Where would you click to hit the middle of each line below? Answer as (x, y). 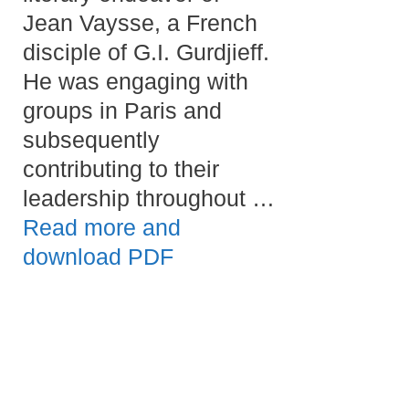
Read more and (102, 227)
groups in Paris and (122, 110)
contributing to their (121, 168)
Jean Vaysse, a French (140, 22)
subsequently (91, 139)
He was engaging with (136, 81)
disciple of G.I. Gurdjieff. (146, 52)
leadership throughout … (149, 198)
